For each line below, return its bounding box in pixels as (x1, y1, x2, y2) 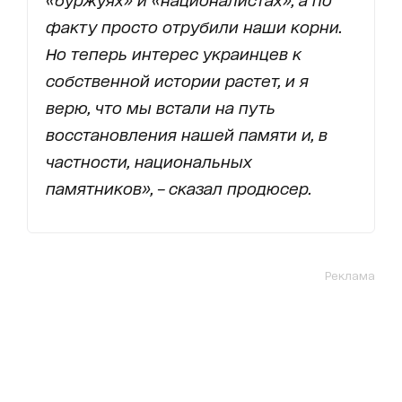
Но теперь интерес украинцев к (46, 43, 301, 62)
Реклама (325, 267, 375, 282)
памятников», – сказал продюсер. (46, 178, 311, 197)
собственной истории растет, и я (46, 70, 309, 89)
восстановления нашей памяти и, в (46, 124, 328, 143)
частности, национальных (46, 151, 252, 170)
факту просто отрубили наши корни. (46, 16, 342, 35)
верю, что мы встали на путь (46, 97, 275, 116)
